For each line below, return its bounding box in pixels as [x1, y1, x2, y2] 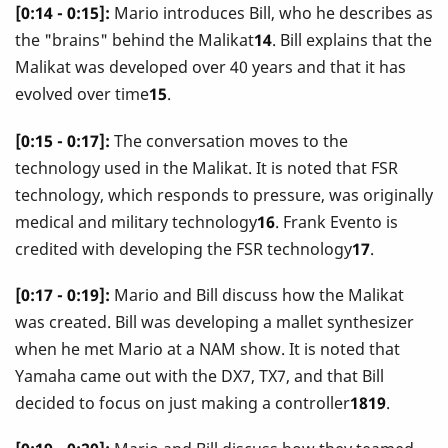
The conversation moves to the [110, 129, 348, 152]
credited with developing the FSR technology [15, 237, 352, 260]
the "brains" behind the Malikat [15, 29, 254, 52]
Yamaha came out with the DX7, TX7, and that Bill [15, 364, 384, 387]
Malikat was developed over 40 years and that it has [15, 56, 406, 79]
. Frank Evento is [275, 210, 398, 233]
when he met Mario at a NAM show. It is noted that [15, 337, 400, 360]
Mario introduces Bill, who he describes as [110, 2, 433, 25]
